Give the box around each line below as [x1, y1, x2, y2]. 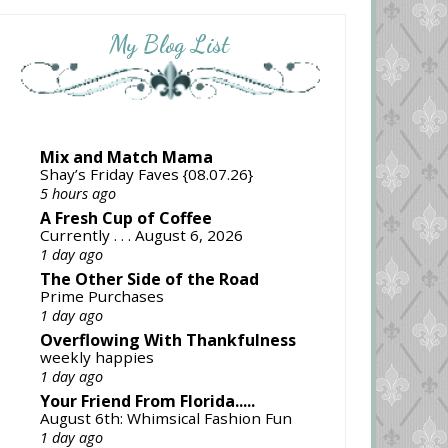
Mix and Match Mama [39, 146, 213, 169]
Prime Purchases [39, 286, 164, 307]
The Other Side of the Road [39, 268, 259, 291]
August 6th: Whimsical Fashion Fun [39, 408, 292, 429]
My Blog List [109, 30, 230, 60]
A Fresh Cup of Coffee [39, 207, 212, 230]
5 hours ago [39, 184, 116, 204]
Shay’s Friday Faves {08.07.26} [39, 164, 253, 185]
